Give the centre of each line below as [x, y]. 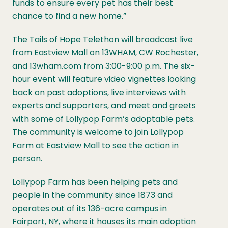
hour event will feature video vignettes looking [104, 79]
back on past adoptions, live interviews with [99, 92]
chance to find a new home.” [69, 16]
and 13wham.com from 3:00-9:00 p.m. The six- [104, 66]
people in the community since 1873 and [92, 195]
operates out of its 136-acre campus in [90, 208]
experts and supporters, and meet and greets [104, 106]
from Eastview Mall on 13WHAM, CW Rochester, [105, 53]
